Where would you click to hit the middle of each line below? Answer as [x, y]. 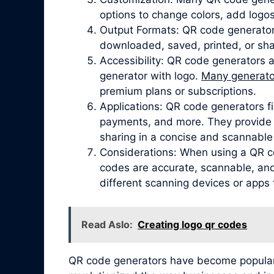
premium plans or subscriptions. [178, 91]
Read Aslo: [107, 224]
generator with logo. [150, 76]
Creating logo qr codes [192, 224]
